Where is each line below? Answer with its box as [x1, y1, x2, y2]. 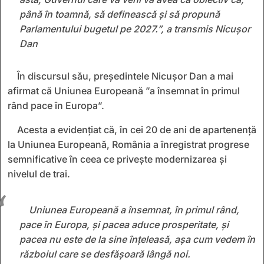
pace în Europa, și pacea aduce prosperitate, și [19, 218, 229, 230]
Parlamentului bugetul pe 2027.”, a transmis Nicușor [19, 22, 250, 35]
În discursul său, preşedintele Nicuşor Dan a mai [17, 70, 233, 82]
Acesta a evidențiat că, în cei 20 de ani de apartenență [17, 123, 256, 136]
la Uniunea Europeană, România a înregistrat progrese [8, 138, 249, 150]
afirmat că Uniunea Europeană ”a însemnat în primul [8, 84, 240, 97]
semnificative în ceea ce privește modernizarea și [8, 153, 227, 165]
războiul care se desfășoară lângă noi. [19, 247, 190, 260]
